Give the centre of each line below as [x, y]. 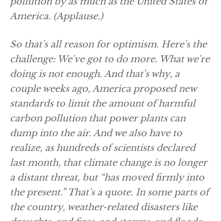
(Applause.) [77, 16]
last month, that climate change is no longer [109, 163]
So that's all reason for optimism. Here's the [108, 44]
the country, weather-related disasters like [104, 207]
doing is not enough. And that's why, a [95, 74]
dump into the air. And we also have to [96, 133]
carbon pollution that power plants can [98, 118]
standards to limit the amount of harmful [103, 104]
